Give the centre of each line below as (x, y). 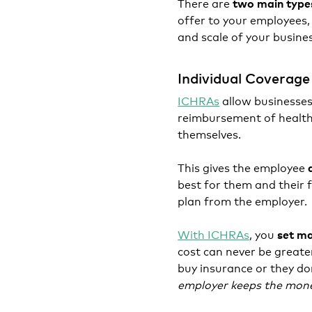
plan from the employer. (244, 200)
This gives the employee (243, 167)
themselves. (211, 133)
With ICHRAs (214, 234)
